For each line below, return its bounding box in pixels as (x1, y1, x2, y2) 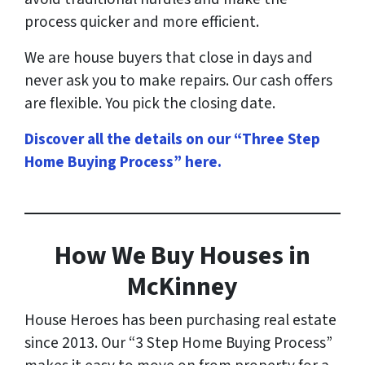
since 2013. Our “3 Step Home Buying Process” (24, 332, 332, 355)
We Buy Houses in (112, 237, 310, 275)
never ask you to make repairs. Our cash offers (24, 69, 332, 93)
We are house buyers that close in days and (24, 46, 313, 70)
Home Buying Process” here (24, 151, 218, 174)
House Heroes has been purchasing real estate (24, 309, 336, 332)
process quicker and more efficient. (24, 11, 259, 34)
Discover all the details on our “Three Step (24, 128, 320, 152)
